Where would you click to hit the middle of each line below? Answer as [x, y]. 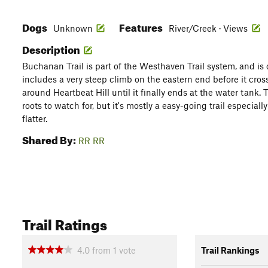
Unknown [73, 28]
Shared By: [49, 138]
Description [52, 48]
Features [142, 26]
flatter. [35, 118]
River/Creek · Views [209, 28]
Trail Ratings [65, 223]
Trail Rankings [230, 250]
